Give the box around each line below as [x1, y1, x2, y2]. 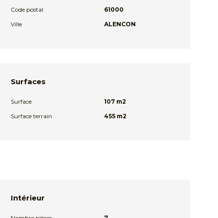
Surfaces [11, 77, 46, 86]
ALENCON [104, 20, 136, 28]
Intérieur [11, 193, 45, 202]
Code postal [11, 6, 44, 13]
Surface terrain [11, 112, 53, 120]
